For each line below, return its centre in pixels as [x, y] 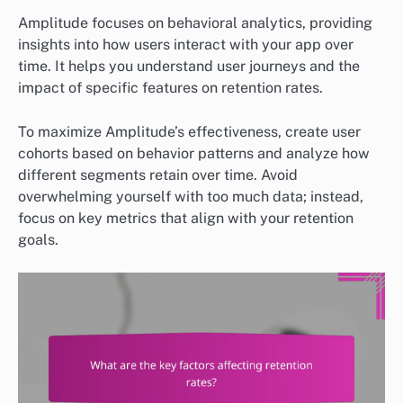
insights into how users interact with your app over [186, 45]
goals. [38, 239]
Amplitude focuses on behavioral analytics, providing [195, 23]
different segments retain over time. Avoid [158, 175]
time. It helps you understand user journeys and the [189, 67]
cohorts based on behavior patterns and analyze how [194, 153]
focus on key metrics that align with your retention [186, 218]
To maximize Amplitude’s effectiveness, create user [189, 131]
